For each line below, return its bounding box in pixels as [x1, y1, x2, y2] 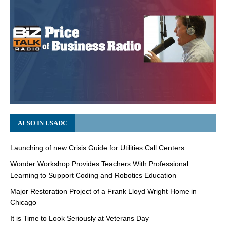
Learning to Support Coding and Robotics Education [10, 171, 176, 179]
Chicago [10, 198, 36, 206]
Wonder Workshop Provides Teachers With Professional [10, 159, 188, 168]
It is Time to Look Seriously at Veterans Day [10, 214, 149, 222]
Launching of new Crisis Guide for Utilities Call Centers [10, 143, 184, 152]
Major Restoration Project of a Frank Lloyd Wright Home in [10, 187, 197, 195]
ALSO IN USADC [18, 119, 67, 127]
